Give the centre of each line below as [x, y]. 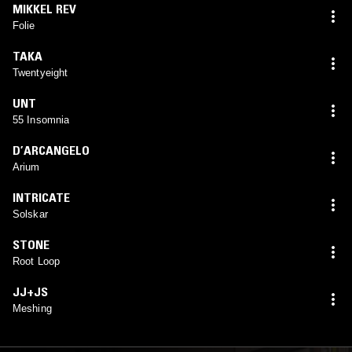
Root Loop [36, 261]
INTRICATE [41, 197]
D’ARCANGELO [51, 150]
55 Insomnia [41, 119]
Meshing [32, 308]
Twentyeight [40, 72]
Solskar [30, 214]
